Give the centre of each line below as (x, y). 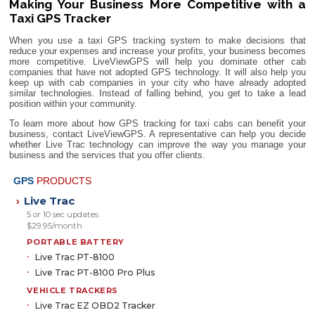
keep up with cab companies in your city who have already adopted (157, 82)
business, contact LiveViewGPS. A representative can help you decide (157, 134)
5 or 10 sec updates (63, 215)
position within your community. (73, 103)
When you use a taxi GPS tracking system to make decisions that (157, 40)
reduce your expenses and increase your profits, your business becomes (157, 51)
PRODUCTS (64, 181)
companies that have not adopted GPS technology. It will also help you (157, 72)
